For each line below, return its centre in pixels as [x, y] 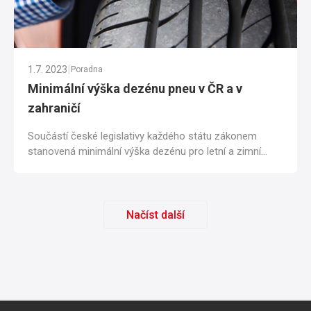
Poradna [87, 70]
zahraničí [54, 108]
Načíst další [155, 215]
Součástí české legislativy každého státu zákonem [142, 136]
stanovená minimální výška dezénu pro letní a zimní [144, 152]
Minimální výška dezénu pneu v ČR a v [135, 89]
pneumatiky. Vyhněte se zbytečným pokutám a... [137, 167]
